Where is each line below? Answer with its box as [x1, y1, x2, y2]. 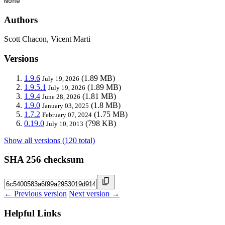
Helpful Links [4, 207, 61, 218]
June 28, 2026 [42, 92, 80, 100]
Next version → [69, 189, 120, 198]
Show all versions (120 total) [4, 136, 95, 145]
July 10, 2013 [46, 120, 83, 128]
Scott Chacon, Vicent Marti [4, 35, 90, 44]
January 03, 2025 [42, 101, 89, 109]
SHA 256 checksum [4, 154, 84, 165]
